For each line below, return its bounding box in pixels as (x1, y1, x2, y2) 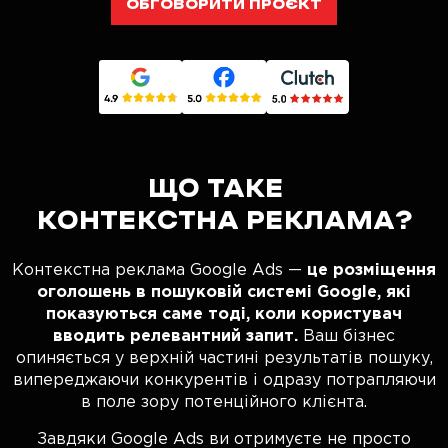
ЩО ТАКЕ (148, 178, 300, 202)
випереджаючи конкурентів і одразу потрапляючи (12, 370, 436, 389)
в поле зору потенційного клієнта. (81, 392, 367, 411)
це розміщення (307, 260, 436, 279)
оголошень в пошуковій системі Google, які (37, 282, 411, 301)
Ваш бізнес (298, 326, 395, 345)
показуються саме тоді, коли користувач (46, 304, 402, 323)
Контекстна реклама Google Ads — (12, 260, 307, 279)
